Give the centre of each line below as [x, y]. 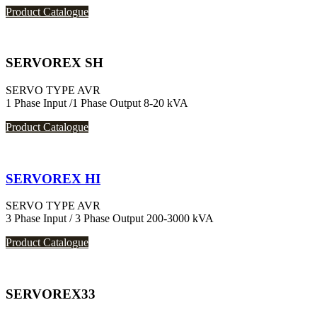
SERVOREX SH [54, 63]
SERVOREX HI [53, 178]
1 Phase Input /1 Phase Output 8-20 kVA [97, 103]
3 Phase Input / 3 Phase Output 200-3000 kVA [110, 219]
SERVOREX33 [51, 294]
